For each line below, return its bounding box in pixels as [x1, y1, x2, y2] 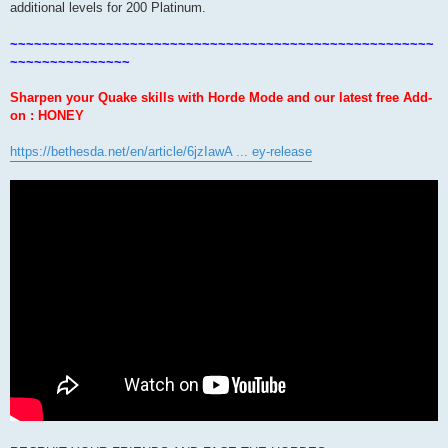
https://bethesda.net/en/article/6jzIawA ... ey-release [10, 143, 312, 159]
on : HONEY [10, 107, 84, 123]
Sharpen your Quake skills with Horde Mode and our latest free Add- [10, 89, 432, 105]
